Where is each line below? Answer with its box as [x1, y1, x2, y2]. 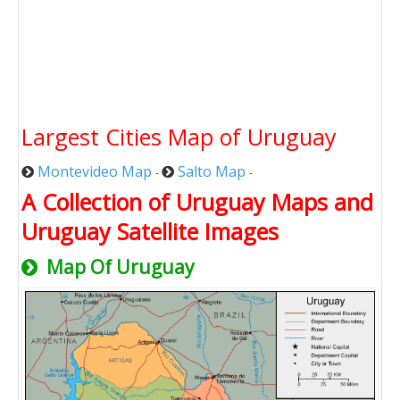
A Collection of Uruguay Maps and [21, 186, 373, 217]
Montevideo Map [37, 161, 152, 181]
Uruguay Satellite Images [21, 215, 279, 246]
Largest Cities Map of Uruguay [21, 121, 337, 152]
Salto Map [178, 161, 246, 181]
